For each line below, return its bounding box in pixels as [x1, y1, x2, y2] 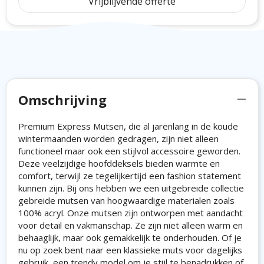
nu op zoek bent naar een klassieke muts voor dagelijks [18, 244, 242, 256]
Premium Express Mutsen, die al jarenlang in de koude [18, 120, 238, 133]
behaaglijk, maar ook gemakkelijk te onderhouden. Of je [18, 232, 242, 244]
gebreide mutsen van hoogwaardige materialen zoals [18, 194, 235, 207]
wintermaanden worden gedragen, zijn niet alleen [18, 133, 219, 145]
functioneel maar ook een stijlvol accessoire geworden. [18, 145, 240, 157]
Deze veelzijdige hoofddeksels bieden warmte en [18, 157, 220, 170]
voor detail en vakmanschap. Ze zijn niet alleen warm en [18, 219, 243, 232]
